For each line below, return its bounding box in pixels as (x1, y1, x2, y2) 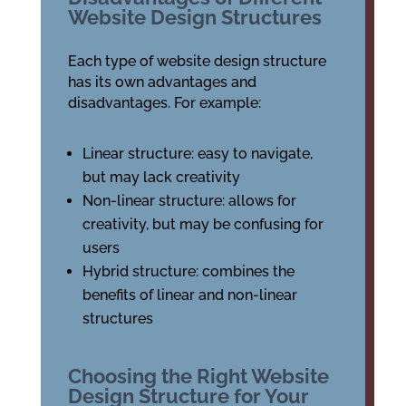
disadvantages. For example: (67, 94, 261, 111)
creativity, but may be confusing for (82, 216, 324, 233)
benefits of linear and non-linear (82, 286, 297, 304)
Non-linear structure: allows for (82, 192, 296, 209)
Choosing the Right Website (67, 364, 329, 388)
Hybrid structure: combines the (82, 263, 295, 280)
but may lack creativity (82, 169, 240, 186)
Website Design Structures (67, 5, 322, 29)
